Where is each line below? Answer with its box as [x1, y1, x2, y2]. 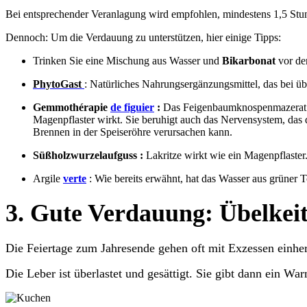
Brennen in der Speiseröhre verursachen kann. [33, 125, 232, 138]
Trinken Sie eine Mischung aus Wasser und [33, 54, 222, 66]
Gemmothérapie [33, 101, 110, 113]
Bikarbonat [222, 54, 278, 66]
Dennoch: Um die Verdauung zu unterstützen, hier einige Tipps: [5, 31, 281, 43]
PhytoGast [33, 77, 82, 90]
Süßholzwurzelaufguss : [33, 149, 146, 161]
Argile [33, 172, 63, 184]
